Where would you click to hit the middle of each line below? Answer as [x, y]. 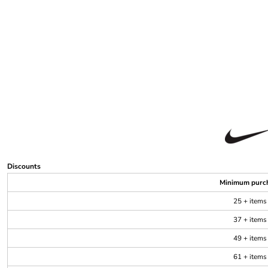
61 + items [250, 256]
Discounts [24, 166]
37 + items [250, 219]
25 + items [250, 201]
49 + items [250, 238]
